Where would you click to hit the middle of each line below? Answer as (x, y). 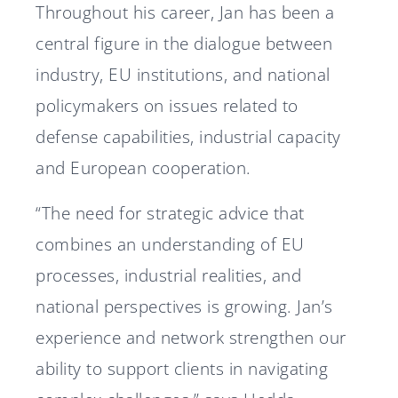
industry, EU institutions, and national (183, 75)
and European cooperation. (143, 168)
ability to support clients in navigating (182, 369)
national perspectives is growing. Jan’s (184, 306)
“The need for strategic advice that (170, 213)
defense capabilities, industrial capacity (188, 137)
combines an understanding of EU (170, 244)
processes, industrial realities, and (168, 275)
